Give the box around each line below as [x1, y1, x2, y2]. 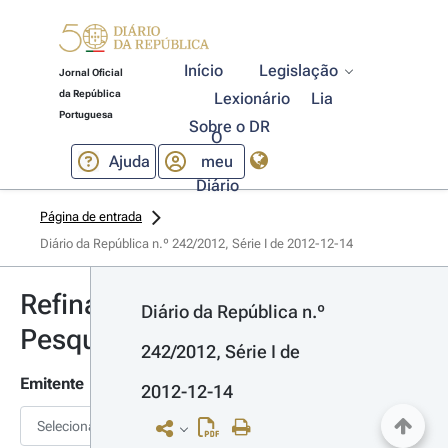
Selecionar [37, 418, 101, 434]
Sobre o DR [188, 117, 270, 136]
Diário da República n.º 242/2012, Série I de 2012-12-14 [40, 236, 353, 251]
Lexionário [214, 89, 291, 108]
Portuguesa [58, 109, 113, 120]
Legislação [259, 61, 339, 80]
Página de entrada [40, 209, 142, 224]
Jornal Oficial [58, 67, 123, 78]
